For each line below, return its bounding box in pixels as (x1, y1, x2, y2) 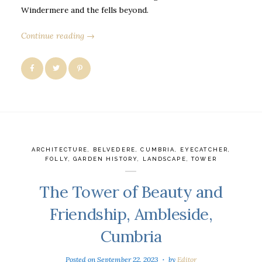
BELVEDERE (92, 146, 136, 153)
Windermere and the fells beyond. (21, 4, 149, 15)
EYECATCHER (180, 146, 229, 153)
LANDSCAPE (142, 155, 187, 162)
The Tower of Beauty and (39, 181, 223, 202)
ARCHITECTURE (31, 146, 88, 153)
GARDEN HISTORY (73, 155, 138, 162)
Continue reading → (21, 30, 95, 42)
